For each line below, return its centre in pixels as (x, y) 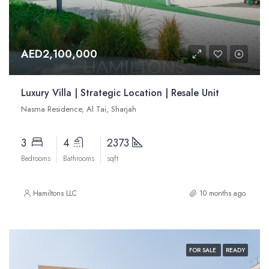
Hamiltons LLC (55, 193)
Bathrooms (79, 159)
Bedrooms (36, 159)
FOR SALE (204, 250)
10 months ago (222, 193)
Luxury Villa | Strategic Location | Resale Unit (120, 93)
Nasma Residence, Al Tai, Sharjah (79, 109)
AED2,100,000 (59, 54)
